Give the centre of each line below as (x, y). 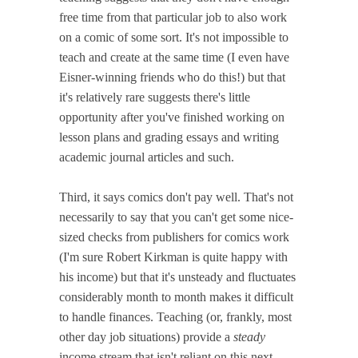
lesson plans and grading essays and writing (169, 137)
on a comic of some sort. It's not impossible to (174, 37)
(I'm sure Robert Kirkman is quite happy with (173, 257)
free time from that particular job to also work (173, 17)
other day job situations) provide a (146, 336)
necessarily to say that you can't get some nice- (176, 217)
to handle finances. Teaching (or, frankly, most (175, 316)
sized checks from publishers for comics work (174, 237)
